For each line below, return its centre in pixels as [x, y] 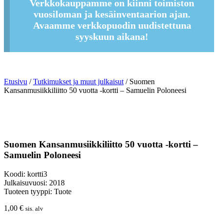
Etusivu [16, 82]
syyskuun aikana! [112, 37]
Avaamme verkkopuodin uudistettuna [112, 26]
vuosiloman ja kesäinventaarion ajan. [112, 14]
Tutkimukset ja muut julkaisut [78, 82]
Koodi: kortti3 [26, 174]
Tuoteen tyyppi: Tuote [38, 191]
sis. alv [34, 208]
